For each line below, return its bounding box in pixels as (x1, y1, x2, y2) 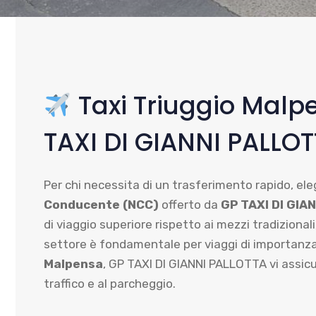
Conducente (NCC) (44, 197, 159, 212)
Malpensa (44, 257, 103, 271)
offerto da (159, 197, 221, 212)
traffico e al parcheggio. (44, 276, 176, 291)
